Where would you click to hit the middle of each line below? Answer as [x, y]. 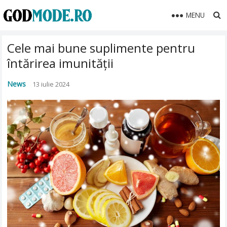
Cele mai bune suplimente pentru [101, 48]
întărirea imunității [61, 63]
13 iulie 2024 [51, 84]
